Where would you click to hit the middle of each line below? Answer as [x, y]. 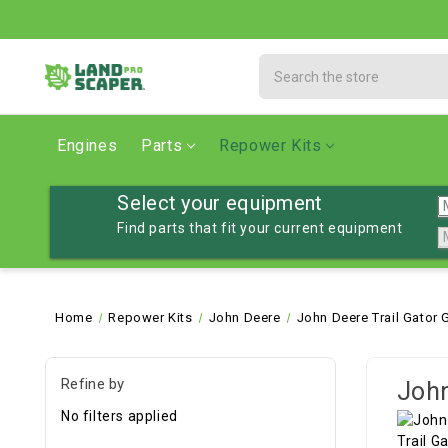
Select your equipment [220, 203]
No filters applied [119, 415]
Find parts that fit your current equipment [260, 228]
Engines [87, 145]
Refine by [93, 384]
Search [283, 64]
